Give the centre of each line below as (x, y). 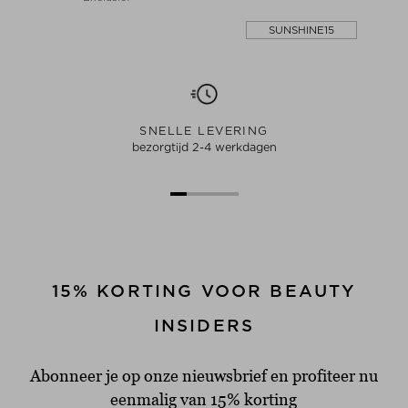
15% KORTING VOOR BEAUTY (204, 291)
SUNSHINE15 (301, 30)
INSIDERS (204, 325)
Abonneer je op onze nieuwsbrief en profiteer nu (204, 375)
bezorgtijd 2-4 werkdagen (204, 147)
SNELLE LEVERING (204, 130)
